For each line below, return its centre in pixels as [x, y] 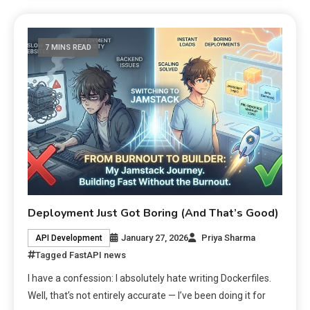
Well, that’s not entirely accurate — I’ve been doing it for [147, 296]
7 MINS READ [69, 48]
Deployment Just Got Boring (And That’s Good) [154, 213]
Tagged [53, 255]
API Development [69, 238]
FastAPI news [98, 255]
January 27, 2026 [155, 238]
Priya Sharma [229, 238]
